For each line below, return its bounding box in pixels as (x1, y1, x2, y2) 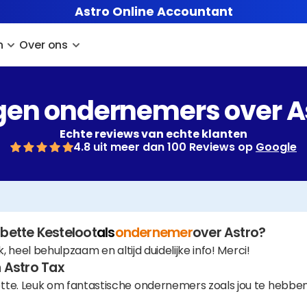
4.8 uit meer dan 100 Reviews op (73, 139, 256, 155)
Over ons (19, 36, 69, 53)
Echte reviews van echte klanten (60, 126, 247, 142)
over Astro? (192, 223, 266, 242)
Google (256, 139, 297, 155)
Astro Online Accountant (74, 3, 233, 20)
